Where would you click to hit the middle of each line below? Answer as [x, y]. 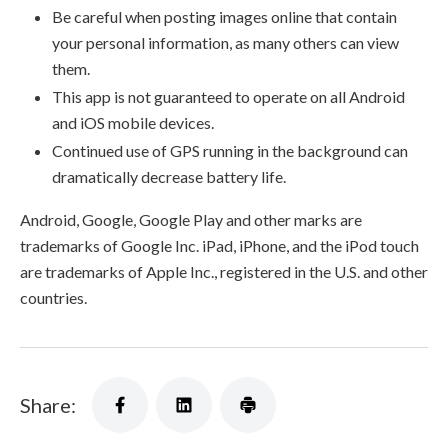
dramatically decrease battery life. [169, 177]
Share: [48, 405]
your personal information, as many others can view [225, 43]
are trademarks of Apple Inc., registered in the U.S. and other [224, 272]
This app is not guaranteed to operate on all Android [228, 97]
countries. [53, 298]
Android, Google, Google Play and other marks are [191, 220]
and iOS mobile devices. [133, 123]
